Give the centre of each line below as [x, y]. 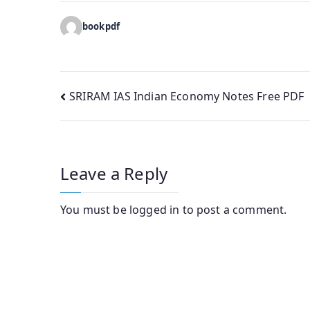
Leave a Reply [114, 174]
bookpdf [101, 27]
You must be [95, 210]
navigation [115, 127]
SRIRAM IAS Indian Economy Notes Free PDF [187, 96]
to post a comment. [233, 210]
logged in [154, 210]
